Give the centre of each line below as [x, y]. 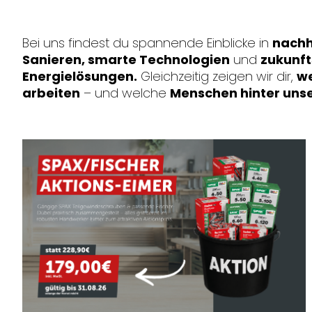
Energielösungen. [80, 76]
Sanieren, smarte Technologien [126, 60]
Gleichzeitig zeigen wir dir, [217, 76]
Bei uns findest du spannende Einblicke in [147, 43]
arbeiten [51, 93]
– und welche [125, 93]
